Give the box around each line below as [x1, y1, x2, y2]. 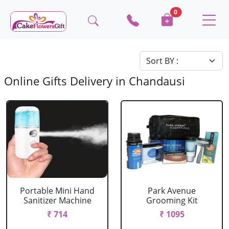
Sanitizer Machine [23, 195, 91, 206]
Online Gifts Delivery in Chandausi [4, 74, 185, 88]
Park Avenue [148, 185, 196, 196]
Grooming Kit [146, 195, 198, 206]
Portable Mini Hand [20, 185, 95, 196]
